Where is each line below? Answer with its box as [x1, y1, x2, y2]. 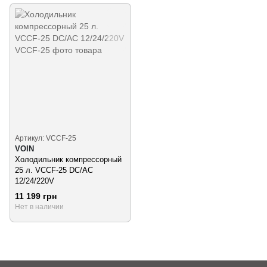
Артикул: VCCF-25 [15, 133, 76, 142]
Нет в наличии [15, 202, 64, 211]
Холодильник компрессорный [15, 154, 122, 164]
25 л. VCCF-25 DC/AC [15, 165, 93, 175]
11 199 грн [15, 191, 57, 201]
